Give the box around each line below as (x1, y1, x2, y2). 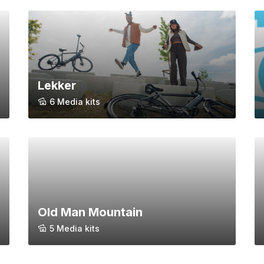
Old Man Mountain (38, 205, 143, 220)
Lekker (38, 78, 76, 93)
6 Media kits (49, 97, 100, 107)
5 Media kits (49, 223, 100, 234)
